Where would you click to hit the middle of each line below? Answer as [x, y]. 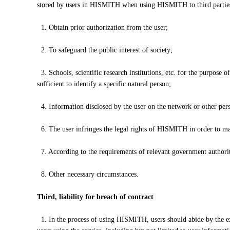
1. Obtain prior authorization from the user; [102, 27]
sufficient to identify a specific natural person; [104, 84]
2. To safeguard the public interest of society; [105, 50]
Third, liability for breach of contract [95, 197]
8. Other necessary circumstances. [88, 174]
